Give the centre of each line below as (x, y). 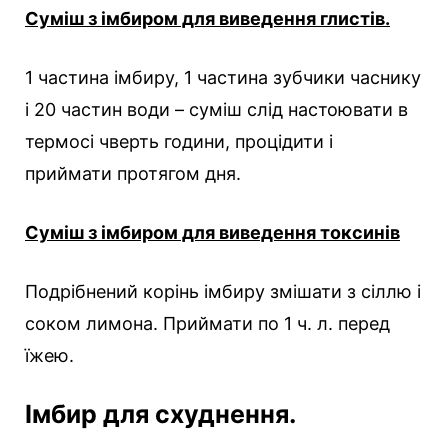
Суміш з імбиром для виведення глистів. (207, 19)
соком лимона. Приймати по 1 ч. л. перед (207, 324)
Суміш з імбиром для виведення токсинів (212, 233)
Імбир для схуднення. (160, 414)
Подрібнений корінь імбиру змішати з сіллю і (223, 292)
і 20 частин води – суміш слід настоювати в (216, 110)
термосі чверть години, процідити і (179, 142)
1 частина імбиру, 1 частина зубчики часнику (223, 78)
